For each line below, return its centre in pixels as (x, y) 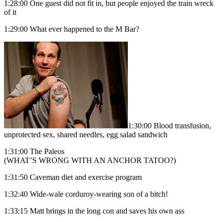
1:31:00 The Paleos (34, 152)
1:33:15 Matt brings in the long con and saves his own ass (94, 211)
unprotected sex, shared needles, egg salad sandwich (86, 135)
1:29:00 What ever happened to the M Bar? (72, 29)
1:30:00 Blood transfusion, (169, 126)
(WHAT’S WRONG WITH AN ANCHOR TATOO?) (90, 161)
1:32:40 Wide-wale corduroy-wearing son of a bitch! (86, 194)
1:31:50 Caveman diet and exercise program (73, 177)
